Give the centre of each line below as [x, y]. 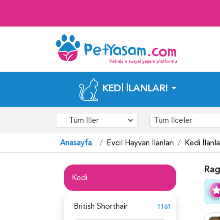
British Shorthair [101, 206]
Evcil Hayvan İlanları [140, 143]
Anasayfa [76, 143]
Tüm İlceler [173, 120]
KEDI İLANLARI [135, 88]
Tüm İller [84, 120]
